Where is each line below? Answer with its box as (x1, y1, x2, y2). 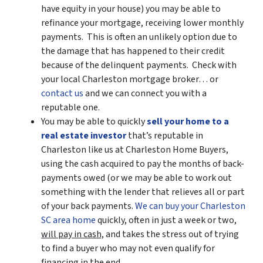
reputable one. (41, 101, 100, 114)
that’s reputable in (126, 129, 203, 142)
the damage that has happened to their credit (41, 45, 225, 58)
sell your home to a (147, 115, 229, 128)
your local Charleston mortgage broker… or (41, 73, 218, 86)
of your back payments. (41, 200, 135, 213)
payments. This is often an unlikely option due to (41, 31, 237, 43)
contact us (41, 87, 83, 100)
